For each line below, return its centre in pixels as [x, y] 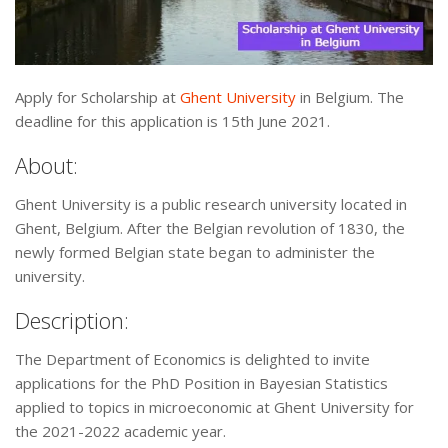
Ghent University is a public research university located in [211, 204]
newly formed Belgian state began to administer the [195, 252]
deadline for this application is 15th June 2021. [172, 121]
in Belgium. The [350, 97]
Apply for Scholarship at [97, 97]
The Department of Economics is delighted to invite [192, 359]
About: [46, 165]
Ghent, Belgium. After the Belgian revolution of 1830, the [210, 228]
